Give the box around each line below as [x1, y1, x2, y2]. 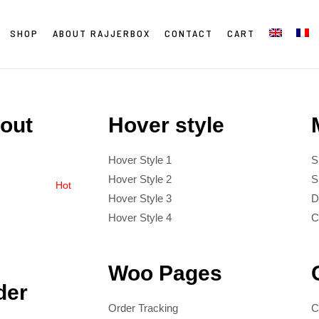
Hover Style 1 [108, 154, 172, 166]
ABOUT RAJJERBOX [53, 26, 150, 39]
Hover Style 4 [108, 211, 172, 224]
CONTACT [164, 26, 213, 39]
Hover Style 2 [108, 173, 172, 185]
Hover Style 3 [108, 192, 172, 204]
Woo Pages [108, 261, 222, 285]
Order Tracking [108, 302, 178, 314]
